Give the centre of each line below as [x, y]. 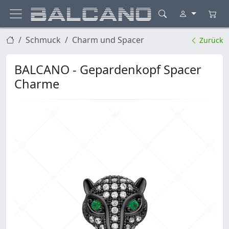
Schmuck [43, 40]
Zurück [210, 40]
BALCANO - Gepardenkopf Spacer [108, 70]
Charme [37, 84]
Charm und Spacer [108, 40]
